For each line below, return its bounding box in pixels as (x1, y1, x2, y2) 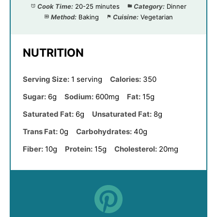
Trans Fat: (23, 126, 58, 136)
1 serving (71, 74, 102, 84)
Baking (78, 13, 99, 21)
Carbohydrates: (76, 126, 132, 136)
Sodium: (64, 92, 93, 101)
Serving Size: (23, 74, 69, 84)
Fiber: (23, 144, 43, 154)
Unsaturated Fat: (92, 109, 152, 119)
